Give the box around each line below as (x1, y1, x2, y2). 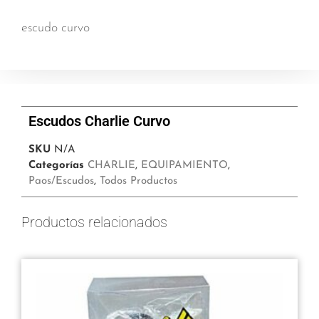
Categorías (28, 159, 84, 171)
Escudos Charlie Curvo (28, 112, 170, 130)
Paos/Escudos (28, 175, 94, 187)
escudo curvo (21, 21, 90, 36)
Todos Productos (100, 175, 177, 187)
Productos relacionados (21, 213, 167, 231)
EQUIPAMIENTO (141, 159, 228, 171)
